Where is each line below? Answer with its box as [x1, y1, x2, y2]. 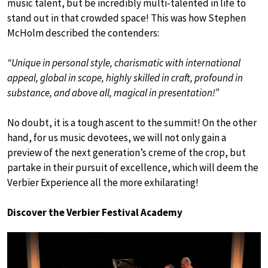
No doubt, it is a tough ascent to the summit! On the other [7, 115, 257, 129]
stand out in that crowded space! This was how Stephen [7, 11, 246, 25]
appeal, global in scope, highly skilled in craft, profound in [7, 71, 243, 84]
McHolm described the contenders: [7, 26, 159, 39]
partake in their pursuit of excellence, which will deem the [7, 160, 258, 174]
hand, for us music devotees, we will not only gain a [7, 130, 226, 144]
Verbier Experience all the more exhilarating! [7, 175, 199, 189]
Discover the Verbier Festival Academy [7, 205, 182, 219]
